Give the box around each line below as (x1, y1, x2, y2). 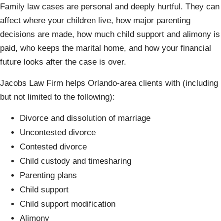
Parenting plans (20, 171, 77, 180)
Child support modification (20, 199, 115, 209)
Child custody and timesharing (20, 156, 131, 166)
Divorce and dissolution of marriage (20, 113, 150, 123)
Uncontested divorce (20, 128, 96, 137)
